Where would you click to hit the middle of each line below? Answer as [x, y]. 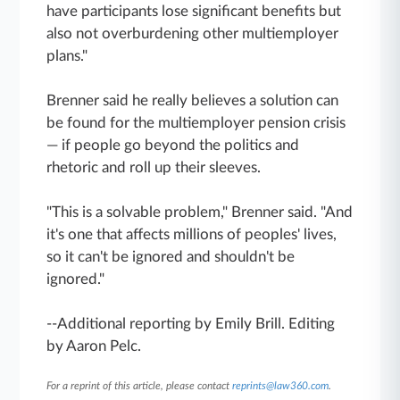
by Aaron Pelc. [94, 346]
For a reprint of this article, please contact [140, 385]
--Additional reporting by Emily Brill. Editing [191, 323]
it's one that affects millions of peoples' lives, [192, 234]
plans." [67, 55]
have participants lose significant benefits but [194, 11]
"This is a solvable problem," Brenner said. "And [200, 212]
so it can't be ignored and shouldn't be [171, 256]
